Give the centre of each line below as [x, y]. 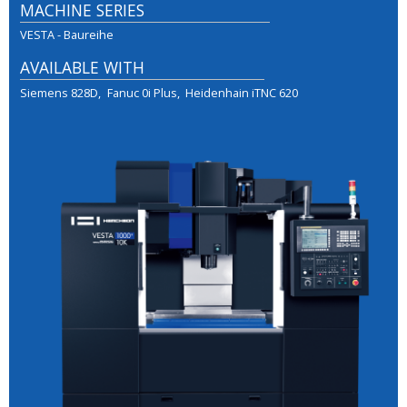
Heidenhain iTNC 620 [242, 93]
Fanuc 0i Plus [142, 93]
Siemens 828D [60, 93]
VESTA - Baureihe [67, 34]
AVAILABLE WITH [83, 67]
